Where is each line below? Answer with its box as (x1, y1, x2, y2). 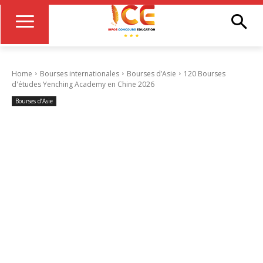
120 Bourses (184, 68, 225, 79)
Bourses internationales (40, 68, 119, 79)
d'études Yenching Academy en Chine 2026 (12, 79, 154, 89)
